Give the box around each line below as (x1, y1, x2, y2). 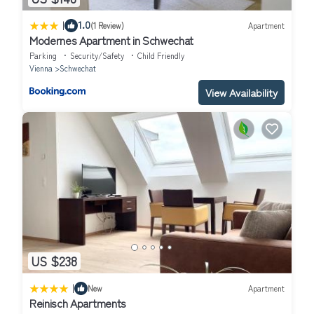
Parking (29, 49, 57, 61)
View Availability (205, 84, 278, 100)
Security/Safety (70, 49, 124, 61)
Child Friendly (137, 49, 184, 61)
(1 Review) (90, 20, 124, 32)
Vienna (29, 62, 53, 74)
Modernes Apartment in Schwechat (29, 31, 194, 48)
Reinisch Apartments (29, 294, 126, 311)
